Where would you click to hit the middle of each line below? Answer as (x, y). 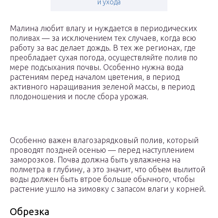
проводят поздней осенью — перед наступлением (102, 150)
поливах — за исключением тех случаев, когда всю (103, 38)
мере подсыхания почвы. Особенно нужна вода (97, 67)
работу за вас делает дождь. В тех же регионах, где (103, 48)
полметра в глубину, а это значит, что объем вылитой (108, 170)
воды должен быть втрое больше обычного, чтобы (102, 179)
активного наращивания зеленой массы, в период (102, 87)
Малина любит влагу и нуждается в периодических (103, 28)
